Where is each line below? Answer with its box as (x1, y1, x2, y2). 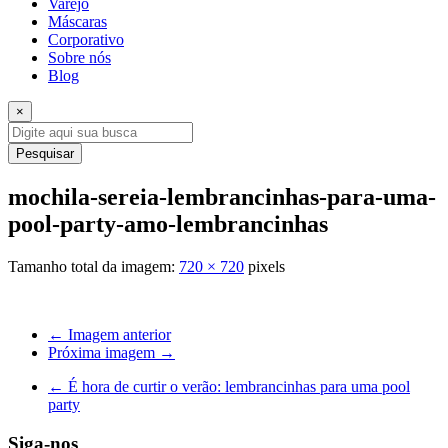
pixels (244, 257, 285, 275)
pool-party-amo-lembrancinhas (8, 210, 328, 237)
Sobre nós (48, 49, 111, 66)
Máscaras (48, 13, 107, 30)
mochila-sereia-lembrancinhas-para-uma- (8, 183, 436, 210)
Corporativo (48, 31, 124, 48)
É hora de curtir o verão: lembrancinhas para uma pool (64, 377, 410, 395)
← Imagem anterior (48, 325, 171, 343)
